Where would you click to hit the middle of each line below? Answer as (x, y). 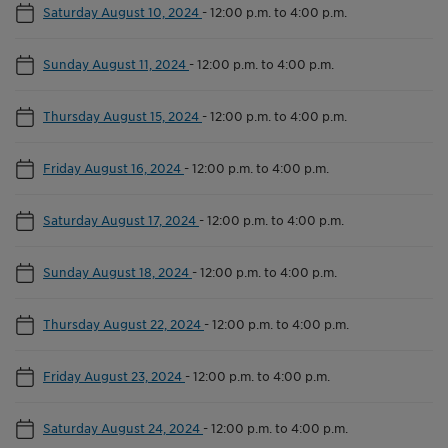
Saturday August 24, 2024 (123, 427)
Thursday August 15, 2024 (122, 115)
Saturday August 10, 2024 (122, 11)
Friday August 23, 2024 (114, 375)
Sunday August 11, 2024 (116, 63)
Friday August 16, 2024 (113, 167)
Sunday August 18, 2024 (117, 271)
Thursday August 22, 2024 (123, 323)
